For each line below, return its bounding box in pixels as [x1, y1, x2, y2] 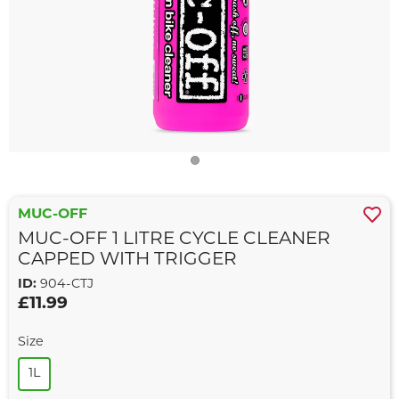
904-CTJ [37, 278, 94, 291]
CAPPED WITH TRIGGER [18, 251, 237, 269]
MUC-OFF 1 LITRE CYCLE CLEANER [18, 231, 330, 248]
